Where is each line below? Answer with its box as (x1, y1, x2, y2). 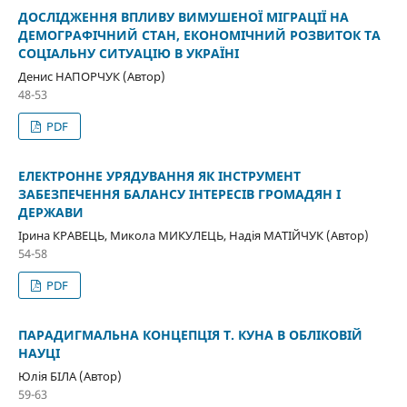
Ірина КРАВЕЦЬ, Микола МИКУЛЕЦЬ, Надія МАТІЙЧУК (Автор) (17, 226, 369, 243)
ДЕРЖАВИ (17, 203, 84, 221)
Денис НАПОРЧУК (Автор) (17, 67, 165, 84)
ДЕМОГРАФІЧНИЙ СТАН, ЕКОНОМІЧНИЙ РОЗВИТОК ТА (17, 25, 381, 44)
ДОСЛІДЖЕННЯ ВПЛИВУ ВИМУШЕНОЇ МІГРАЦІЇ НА (17, 7, 349, 25)
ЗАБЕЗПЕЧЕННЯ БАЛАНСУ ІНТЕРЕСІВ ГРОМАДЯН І (17, 184, 341, 203)
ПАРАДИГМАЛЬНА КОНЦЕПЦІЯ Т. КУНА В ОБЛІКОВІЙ (17, 325, 362, 343)
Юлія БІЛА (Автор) (17, 367, 122, 384)
